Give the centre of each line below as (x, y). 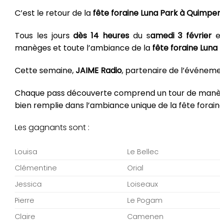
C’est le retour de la (54, 13)
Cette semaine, (45, 70)
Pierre (25, 201)
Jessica (28, 184)
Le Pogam (145, 201)
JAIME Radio (99, 70)
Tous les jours (44, 36)
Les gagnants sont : (52, 128)
